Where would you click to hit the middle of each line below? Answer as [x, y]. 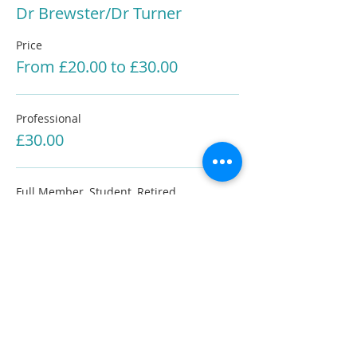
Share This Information [90, 284]
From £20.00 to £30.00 [97, 67]
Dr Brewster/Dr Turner [99, 13]
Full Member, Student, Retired [96, 192]
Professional [49, 118]
